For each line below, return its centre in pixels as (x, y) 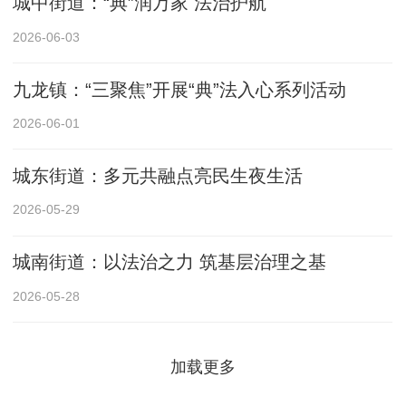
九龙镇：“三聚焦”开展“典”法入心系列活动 (180, 89)
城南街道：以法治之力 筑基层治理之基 (170, 261)
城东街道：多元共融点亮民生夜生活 (158, 175)
